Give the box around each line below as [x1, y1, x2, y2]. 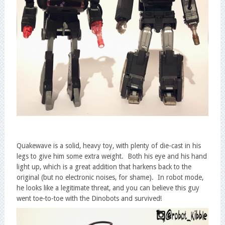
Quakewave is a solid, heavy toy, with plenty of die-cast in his [16, 142, 201, 150]
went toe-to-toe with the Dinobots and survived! [16, 194, 162, 203]
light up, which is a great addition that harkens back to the [16, 163, 191, 171]
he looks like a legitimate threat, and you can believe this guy [16, 184, 199, 192]
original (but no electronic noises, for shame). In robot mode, [16, 173, 203, 182]
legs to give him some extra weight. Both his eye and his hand [16, 152, 207, 161]
